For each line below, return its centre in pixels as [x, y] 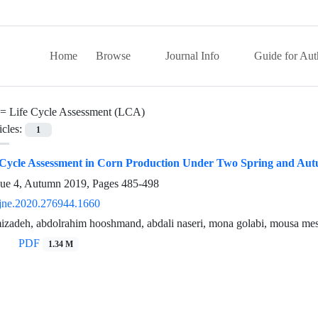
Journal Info [194, 56]
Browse [115, 56]
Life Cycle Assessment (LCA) [77, 112]
